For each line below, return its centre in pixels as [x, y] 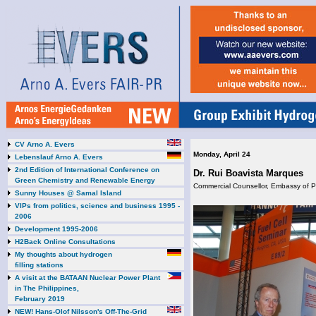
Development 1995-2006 [56, 229]
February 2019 [42, 299]
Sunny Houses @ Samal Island [68, 193]
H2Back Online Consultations [65, 242]
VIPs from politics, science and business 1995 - [97, 206]
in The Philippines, [47, 288]
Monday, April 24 [222, 154]
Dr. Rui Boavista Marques [248, 173]
